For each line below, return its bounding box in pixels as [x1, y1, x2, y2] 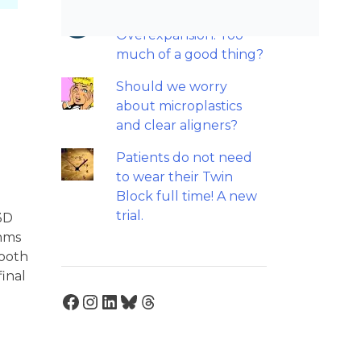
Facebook [60, 288, 153, 313]
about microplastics [115, 98, 242, 114]
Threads [138, 288, 216, 313]
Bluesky [118, 288, 193, 313]
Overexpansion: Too [115, 27, 243, 43]
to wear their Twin [115, 169, 233, 185]
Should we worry [115, 79, 227, 94]
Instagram [80, 288, 178, 313]
